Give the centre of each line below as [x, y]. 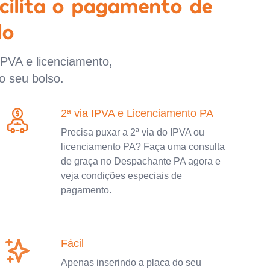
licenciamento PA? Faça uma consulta [143, 146]
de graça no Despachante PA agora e [141, 161]
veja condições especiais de [122, 175]
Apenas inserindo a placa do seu [131, 262]
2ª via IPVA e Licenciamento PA [137, 113]
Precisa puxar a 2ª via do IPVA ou [133, 132]
